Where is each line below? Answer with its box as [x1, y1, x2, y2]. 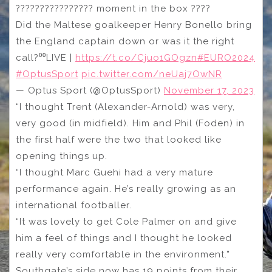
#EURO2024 [197, 52, 255, 63]
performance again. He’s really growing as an [16, 183, 236, 194]
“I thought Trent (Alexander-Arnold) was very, [16, 101, 235, 112]
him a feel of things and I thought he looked [16, 232, 232, 243]
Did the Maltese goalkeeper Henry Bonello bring [16, 19, 252, 30]
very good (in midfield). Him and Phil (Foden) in [16, 117, 245, 129]
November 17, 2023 [164, 84, 254, 96]
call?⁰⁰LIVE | [16, 52, 75, 63]
